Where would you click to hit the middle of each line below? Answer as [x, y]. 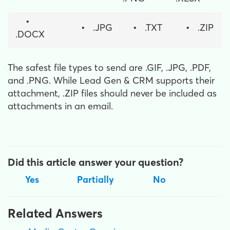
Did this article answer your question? [95, 162]
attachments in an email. [60, 106]
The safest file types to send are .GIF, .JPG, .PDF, [109, 67]
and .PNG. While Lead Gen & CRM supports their [111, 80]
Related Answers [55, 213]
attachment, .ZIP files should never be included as [112, 93]
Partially [95, 179]
